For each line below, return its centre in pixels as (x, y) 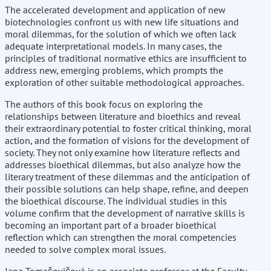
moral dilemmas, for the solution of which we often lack (121, 34)
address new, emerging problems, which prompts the (114, 70)
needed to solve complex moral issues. (85, 250)
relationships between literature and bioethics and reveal (123, 116)
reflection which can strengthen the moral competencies (121, 237)
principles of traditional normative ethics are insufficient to (126, 58)
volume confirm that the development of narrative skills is (125, 213)
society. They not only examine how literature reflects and (122, 153)
